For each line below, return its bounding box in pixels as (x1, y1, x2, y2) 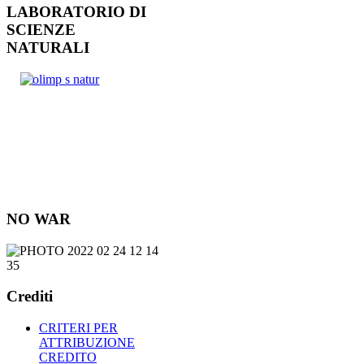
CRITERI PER (39, 321, 118, 336)
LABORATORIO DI (6, 3, 146, 21)
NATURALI (6, 39, 89, 57)
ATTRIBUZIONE (39, 336, 135, 350)
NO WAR (6, 210, 71, 227)
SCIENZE (6, 21, 76, 39)
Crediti (6, 288, 53, 305)
